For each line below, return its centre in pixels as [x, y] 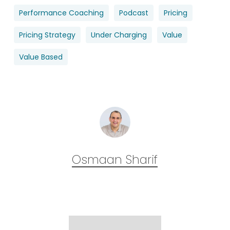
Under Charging [119, 35]
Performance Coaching [61, 13]
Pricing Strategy [47, 35]
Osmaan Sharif [115, 159]
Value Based [41, 57]
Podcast [133, 13]
